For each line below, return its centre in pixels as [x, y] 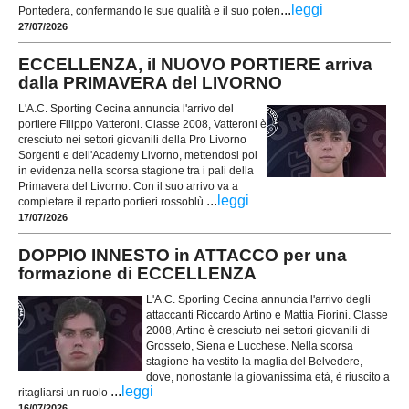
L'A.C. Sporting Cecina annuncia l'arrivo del [126, 108]
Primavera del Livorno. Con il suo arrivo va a [128, 186]
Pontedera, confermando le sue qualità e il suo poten [149, 10]
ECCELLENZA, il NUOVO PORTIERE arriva [195, 64]
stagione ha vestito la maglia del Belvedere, [254, 362]
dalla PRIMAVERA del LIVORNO [150, 82]
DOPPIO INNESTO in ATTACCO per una [183, 255]
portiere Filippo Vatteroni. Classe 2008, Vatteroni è [142, 124]
